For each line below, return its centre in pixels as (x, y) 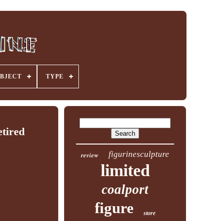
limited (125, 170)
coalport (125, 189)
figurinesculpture (139, 154)
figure (114, 208)
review (90, 155)
